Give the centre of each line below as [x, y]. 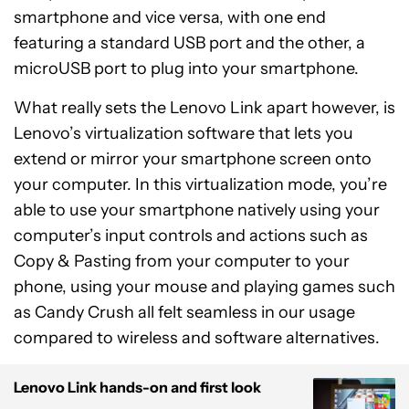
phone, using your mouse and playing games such [204, 287]
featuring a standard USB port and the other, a [189, 43]
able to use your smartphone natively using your [197, 210]
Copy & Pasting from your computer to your [182, 261]
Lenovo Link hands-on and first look [137, 387]
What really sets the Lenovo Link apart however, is [204, 108]
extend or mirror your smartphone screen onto [193, 159]
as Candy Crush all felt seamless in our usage [184, 312]
